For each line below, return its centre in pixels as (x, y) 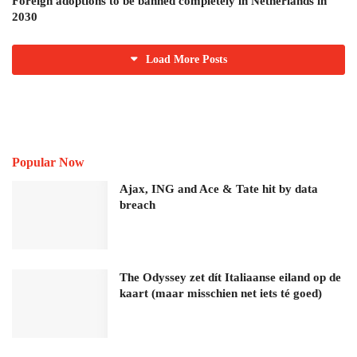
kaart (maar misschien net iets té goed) (221, 293)
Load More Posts (186, 60)
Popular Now (48, 163)
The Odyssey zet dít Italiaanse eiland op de (230, 277)
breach (137, 205)
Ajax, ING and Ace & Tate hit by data (219, 189)
